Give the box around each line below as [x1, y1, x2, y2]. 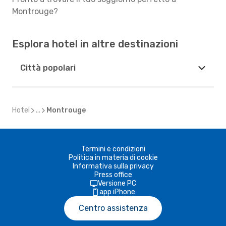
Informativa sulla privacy [72, 162, 154, 171]
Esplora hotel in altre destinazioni [12, 38, 178, 50]
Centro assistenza [78, 203, 148, 213]
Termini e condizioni [81, 145, 145, 153]
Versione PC [98, 179, 136, 188]
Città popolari [20, 63, 76, 73]
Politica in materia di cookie [68, 153, 158, 162]
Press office [94, 171, 132, 179]
